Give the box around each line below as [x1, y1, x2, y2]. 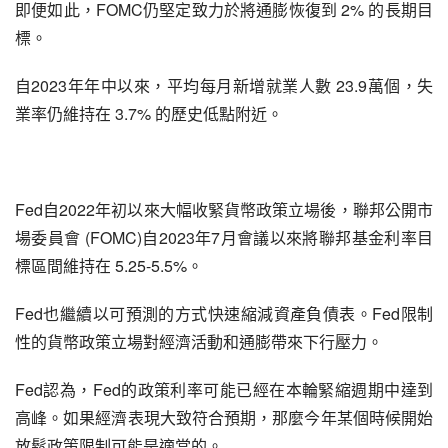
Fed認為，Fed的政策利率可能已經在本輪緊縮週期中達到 [15, 378, 433, 401]
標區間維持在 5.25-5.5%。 [15, 254, 203, 277]
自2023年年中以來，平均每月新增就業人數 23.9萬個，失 [15, 74, 433, 97]
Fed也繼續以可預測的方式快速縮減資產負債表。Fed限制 [15, 302, 433, 325]
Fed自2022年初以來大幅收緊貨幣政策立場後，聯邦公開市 [15, 198, 433, 221]
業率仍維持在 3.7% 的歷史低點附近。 [15, 102, 283, 125]
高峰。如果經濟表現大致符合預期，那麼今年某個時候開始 [15, 406, 433, 429]
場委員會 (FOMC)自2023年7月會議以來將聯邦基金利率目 [15, 226, 433, 249]
